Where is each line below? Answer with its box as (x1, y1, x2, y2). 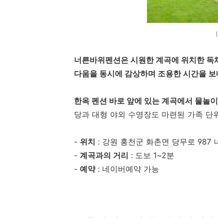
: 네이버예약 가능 (95, 164, 162, 174)
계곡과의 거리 (80, 150, 128, 161)
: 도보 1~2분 (128, 150, 174, 161)
